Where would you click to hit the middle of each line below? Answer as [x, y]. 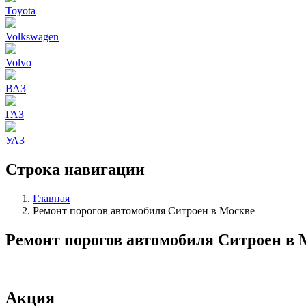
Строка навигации [75, 169]
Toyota [20, 11]
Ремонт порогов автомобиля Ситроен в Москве [144, 210]
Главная [51, 198]
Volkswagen [32, 37]
